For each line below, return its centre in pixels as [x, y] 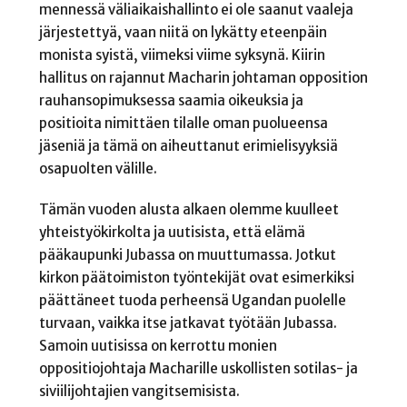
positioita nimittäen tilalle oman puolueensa [183, 124]
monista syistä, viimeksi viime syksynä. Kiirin [182, 55]
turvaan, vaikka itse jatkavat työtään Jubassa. [188, 323]
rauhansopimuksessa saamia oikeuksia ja [171, 101]
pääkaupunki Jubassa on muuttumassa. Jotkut [187, 254]
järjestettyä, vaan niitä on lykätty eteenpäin [183, 33]
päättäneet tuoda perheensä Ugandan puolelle [192, 300]
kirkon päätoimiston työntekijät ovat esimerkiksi [196, 277]
